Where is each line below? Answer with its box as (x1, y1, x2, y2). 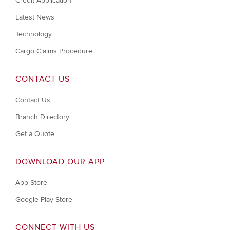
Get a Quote (15, 129, 54, 138)
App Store (15, 178, 47, 187)
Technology (15, 29, 52, 39)
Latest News (15, 12, 54, 22)
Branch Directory (15, 112, 69, 121)
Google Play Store (15, 195, 72, 204)
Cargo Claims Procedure (15, 46, 92, 55)
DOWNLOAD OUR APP (15, 156, 105, 167)
